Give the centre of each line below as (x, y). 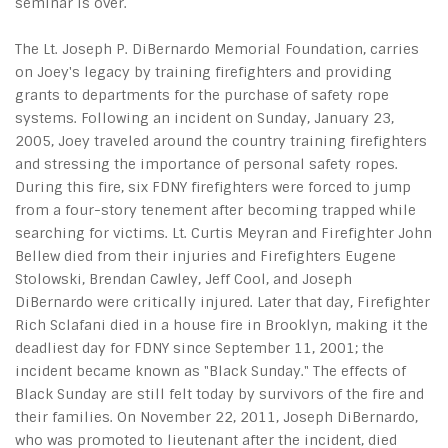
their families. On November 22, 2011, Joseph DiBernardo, (216, 417)
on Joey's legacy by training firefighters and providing (203, 72)
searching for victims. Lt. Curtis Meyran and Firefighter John (223, 233)
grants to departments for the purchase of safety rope (202, 95)
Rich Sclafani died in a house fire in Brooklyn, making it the (221, 325)
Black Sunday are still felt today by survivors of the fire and (219, 394)
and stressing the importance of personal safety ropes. (206, 164)
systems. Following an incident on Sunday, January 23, (204, 118)
